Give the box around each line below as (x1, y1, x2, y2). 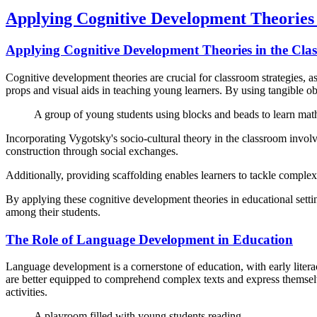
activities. (6, 286, 47, 299)
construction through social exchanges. (6, 144, 178, 157)
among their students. (6, 205, 100, 218)
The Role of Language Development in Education (6, 231, 293, 247)
